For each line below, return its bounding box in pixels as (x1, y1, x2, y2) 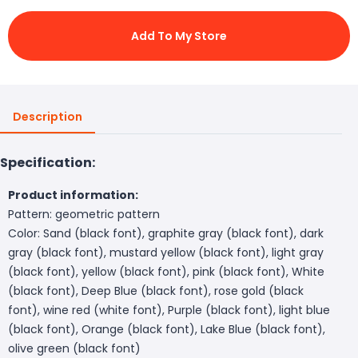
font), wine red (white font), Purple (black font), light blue (8, 301, 330, 318)
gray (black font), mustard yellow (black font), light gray (8, 244, 324, 261)
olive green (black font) (8, 340, 141, 356)
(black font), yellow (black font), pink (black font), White (8, 263, 324, 280)
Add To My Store (131, 27, 227, 44)
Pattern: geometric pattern (8, 205, 160, 222)
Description (13, 108, 82, 125)
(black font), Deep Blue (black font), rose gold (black (8, 282, 304, 299)
